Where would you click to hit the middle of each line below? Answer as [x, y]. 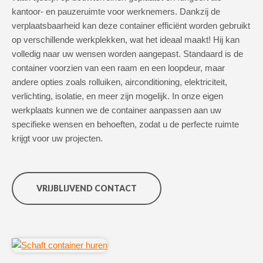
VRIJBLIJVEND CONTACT [87, 188]
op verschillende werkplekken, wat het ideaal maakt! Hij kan [126, 40]
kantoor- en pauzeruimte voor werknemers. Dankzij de [116, 11]
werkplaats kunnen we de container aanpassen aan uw [117, 110]
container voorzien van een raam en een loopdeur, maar [118, 68]
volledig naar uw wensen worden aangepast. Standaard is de [127, 54]
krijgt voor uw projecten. [57, 138]
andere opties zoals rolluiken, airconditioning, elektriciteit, [119, 82]
